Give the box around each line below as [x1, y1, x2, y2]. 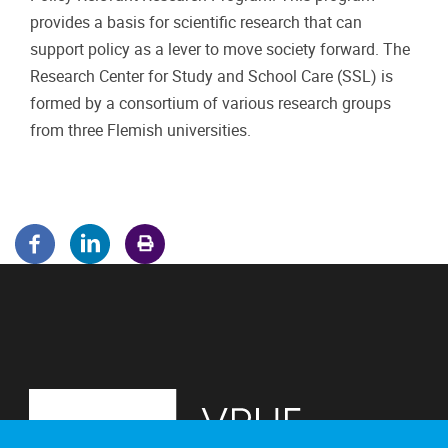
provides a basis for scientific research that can [30, 12, 362, 32]
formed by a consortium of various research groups [30, 93, 391, 113]
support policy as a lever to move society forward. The [30, 39, 410, 59]
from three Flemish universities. [30, 120, 251, 140]
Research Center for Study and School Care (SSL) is [30, 66, 393, 86]
